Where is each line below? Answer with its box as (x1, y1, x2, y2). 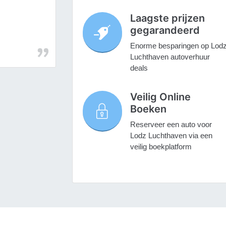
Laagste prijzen (130, 12, 205, 25)
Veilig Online (130, 91, 191, 103)
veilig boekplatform (130, 142, 192, 151)
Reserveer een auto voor (130, 120, 212, 129)
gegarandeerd (130, 24, 200, 37)
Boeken (130, 103, 166, 116)
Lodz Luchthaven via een (130, 131, 212, 140)
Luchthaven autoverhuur (130, 52, 210, 62)
